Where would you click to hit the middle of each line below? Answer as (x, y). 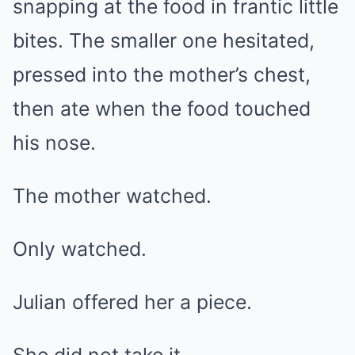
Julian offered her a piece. (132, 302)
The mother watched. (112, 196)
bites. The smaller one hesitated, (164, 40)
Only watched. (80, 249)
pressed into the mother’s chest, (162, 74)
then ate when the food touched (162, 109)
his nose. (54, 143)
